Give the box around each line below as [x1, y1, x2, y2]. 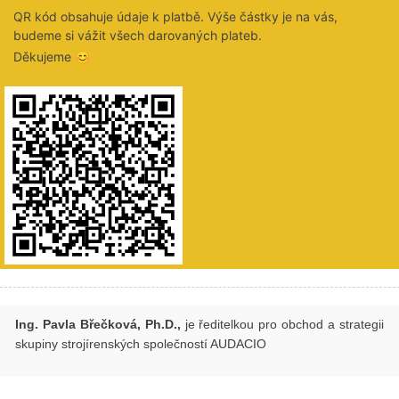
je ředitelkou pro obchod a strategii [180, 316, 384, 331]
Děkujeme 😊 [13, 48, 90, 64]
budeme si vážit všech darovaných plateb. [13, 27, 262, 43]
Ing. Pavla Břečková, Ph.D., [15, 316, 181, 331]
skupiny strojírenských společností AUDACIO [15, 336, 266, 351]
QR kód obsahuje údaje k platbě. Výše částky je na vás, [13, 8, 338, 24]
